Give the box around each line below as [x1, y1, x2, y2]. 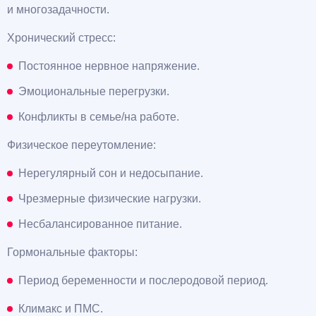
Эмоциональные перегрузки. [18, 85, 169, 97]
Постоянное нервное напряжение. [18, 59, 200, 72]
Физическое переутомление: [7, 138, 156, 151]
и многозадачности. [7, 3, 109, 16]
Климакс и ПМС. [18, 302, 103, 315]
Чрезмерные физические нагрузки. [18, 192, 201, 205]
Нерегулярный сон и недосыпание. [18, 166, 203, 179]
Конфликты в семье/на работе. [18, 110, 179, 123]
